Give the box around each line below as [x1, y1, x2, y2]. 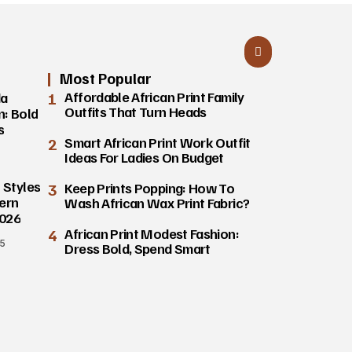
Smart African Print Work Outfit [64, 133, 251, 151]
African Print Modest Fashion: [64, 224, 239, 242]
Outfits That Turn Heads [64, 102, 207, 120]
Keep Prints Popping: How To [64, 178, 235, 196]
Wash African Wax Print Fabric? [64, 193, 250, 211]
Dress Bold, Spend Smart [64, 239, 211, 257]
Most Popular [60, 68, 152, 87]
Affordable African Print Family [64, 87, 244, 105]
